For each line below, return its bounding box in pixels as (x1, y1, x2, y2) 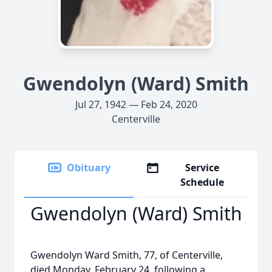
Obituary (67, 161, 110, 174)
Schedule (180, 175, 225, 189)
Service (185, 161, 220, 174)
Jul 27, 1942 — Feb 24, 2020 (75, 98, 197, 111)
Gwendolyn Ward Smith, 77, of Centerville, (30, 248, 223, 262)
